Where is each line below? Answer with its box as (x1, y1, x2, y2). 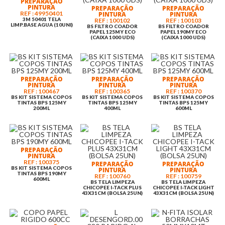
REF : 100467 (24, 87, 60, 95)
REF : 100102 (94, 16, 131, 24)
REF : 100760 (94, 172, 131, 180)
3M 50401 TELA (22, 16, 61, 22)
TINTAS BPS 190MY (17, 170, 66, 176)
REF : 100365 (94, 87, 131, 95)
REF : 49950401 (20, 9, 63, 17)
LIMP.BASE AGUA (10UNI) (10, 21, 73, 28)
